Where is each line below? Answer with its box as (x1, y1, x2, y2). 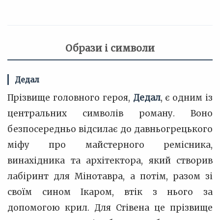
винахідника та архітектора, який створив (7, 155, 213, 166)
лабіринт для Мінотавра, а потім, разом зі (7, 171, 213, 182)
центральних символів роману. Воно (7, 108, 213, 119)
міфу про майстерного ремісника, (7, 139, 213, 150)
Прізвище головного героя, (7, 92, 133, 103)
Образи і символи (65, 42, 155, 54)
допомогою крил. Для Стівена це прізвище (7, 202, 213, 213)
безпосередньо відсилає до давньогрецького (7, 124, 213, 135)
